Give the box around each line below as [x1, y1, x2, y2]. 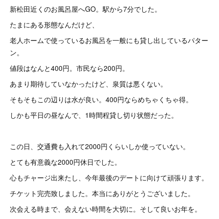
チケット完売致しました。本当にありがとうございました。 [10, 188, 195, 198]
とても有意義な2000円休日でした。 [10, 157, 121, 167]
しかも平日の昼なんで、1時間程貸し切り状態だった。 [10, 110, 178, 120]
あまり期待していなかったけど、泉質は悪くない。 [10, 79, 167, 88]
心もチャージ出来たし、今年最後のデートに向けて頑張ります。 [10, 173, 208, 182]
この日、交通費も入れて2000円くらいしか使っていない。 [10, 141, 190, 151]
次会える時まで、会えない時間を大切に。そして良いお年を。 [10, 204, 201, 214]
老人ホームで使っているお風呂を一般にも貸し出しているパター [10, 35, 208, 45]
